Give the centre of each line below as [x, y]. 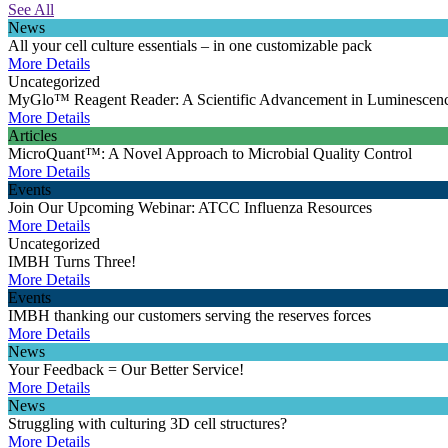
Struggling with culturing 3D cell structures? [147, 424]
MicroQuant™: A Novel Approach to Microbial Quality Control [210, 154]
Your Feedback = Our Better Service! [126, 370]
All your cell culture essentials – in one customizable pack [190, 46]
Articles [32, 136]
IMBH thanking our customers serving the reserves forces [189, 316]
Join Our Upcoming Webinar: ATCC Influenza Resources [190, 208]
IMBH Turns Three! [72, 262]
